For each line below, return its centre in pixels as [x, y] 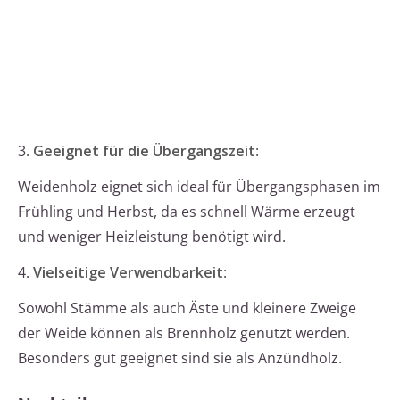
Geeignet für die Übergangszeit [144, 151]
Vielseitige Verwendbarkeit [128, 273]
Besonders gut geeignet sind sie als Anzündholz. [180, 358]
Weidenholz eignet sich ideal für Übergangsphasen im [199, 187]
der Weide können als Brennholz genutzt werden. [184, 333]
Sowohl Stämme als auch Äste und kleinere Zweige [187, 308]
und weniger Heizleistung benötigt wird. [152, 237]
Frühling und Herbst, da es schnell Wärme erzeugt [187, 212]
